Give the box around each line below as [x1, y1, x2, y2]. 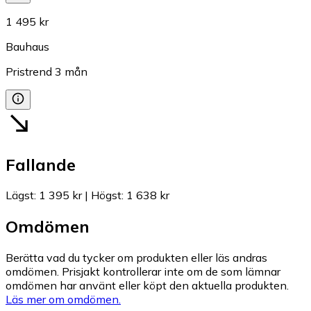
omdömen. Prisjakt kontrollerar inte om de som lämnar [6, 264, 280, 279]
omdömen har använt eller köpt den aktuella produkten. [6, 278, 289, 293]
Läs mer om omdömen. [6, 292, 121, 307]
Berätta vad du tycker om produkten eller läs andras [6, 251, 267, 265]
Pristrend [6, 64, 52, 78]
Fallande [6, 153, 76, 175]
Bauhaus [6, 39, 49, 53]
